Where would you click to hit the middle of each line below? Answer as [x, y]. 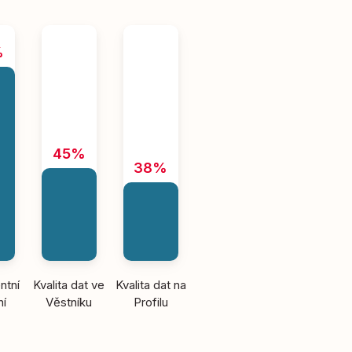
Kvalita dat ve [69, 285]
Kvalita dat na [150, 285]
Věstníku [69, 302]
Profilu [150, 302]
